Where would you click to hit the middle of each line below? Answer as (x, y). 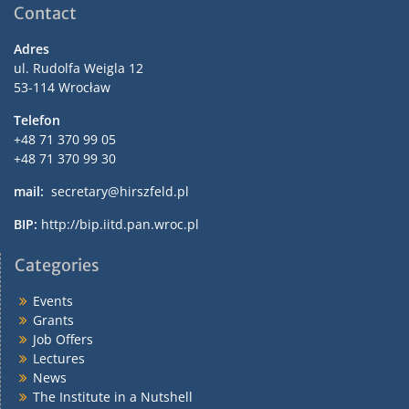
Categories (57, 265)
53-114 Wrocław (62, 87)
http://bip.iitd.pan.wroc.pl (120, 224)
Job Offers (63, 339)
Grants (53, 320)
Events (53, 300)
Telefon (37, 120)
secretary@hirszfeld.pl (118, 191)
